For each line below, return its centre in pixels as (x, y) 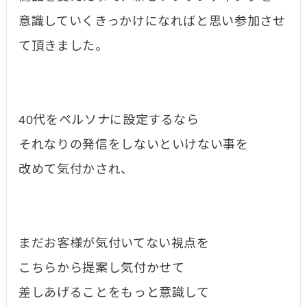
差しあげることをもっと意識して (114, 293)
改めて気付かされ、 (76, 170)
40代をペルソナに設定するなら (109, 120)
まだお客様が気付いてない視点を (114, 244)
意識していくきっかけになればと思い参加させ (152, 22)
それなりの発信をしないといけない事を (134, 145)
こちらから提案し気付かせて (102, 268)
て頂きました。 (63, 46)
